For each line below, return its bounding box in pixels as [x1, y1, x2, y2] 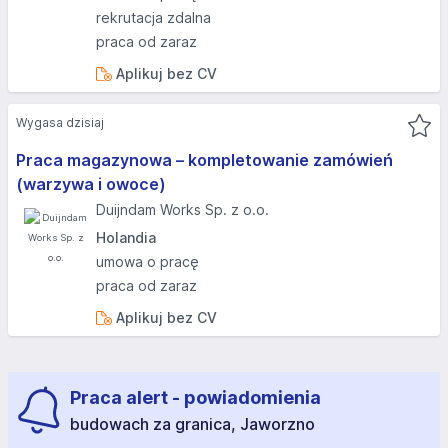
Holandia [96, 229, 156, 246]
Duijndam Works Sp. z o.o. [96, 201, 269, 218]
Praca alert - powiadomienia [70, 387, 321, 408]
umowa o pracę [96, 253, 199, 270]
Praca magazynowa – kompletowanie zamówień [16, 150, 393, 170]
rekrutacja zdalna [96, 9, 211, 26]
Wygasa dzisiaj [16, 115, 104, 130]
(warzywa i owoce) [16, 174, 166, 194]
